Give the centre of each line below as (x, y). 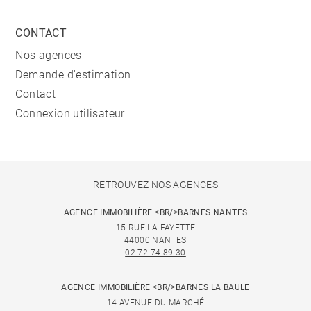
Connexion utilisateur (70, 114)
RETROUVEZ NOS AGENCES (155, 185)
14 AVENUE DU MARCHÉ (155, 303)
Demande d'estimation (73, 75)
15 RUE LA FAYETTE (155, 228)
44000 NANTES (155, 241)
